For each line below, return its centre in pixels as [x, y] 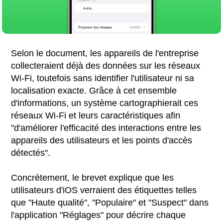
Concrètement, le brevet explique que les [93, 177]
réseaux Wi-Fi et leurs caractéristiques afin [96, 115]
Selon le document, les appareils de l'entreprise [105, 53]
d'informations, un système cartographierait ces [105, 103]
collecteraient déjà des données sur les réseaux [106, 65]
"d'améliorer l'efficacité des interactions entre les [106, 128]
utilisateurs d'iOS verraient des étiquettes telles [104, 190]
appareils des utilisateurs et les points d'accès [102, 140]
